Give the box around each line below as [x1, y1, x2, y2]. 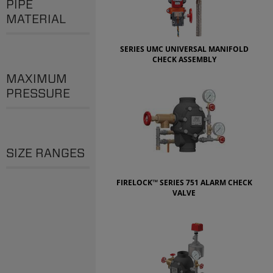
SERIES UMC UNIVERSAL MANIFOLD [119, 43, 249, 54]
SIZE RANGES [6, 145, 85, 160]
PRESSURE [6, 85, 70, 101]
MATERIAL [6, 11, 66, 26]
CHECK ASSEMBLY [152, 54, 216, 65]
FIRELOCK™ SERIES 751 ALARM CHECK [116, 177, 252, 188]
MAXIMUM [6, 71, 67, 86]
